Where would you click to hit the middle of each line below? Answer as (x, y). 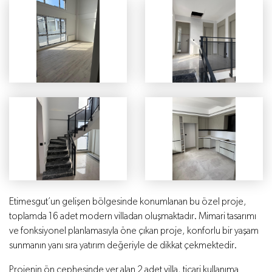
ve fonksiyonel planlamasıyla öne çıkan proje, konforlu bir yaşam (134, 232)
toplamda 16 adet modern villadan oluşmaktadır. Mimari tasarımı (133, 217)
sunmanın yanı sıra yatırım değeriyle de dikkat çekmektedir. (123, 246)
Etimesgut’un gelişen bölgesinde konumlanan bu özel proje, (128, 202)
